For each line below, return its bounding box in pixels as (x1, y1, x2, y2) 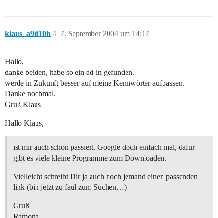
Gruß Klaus (5, 100, 41, 109)
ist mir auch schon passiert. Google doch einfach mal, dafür (13, 143, 195, 152)
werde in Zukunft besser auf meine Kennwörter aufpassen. (5, 79, 184, 88)
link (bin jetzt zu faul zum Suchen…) (13, 183, 127, 192)
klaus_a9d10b (5, 29, 51, 38)
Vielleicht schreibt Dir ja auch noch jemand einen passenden (13, 172, 198, 181)
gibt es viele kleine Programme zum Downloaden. (13, 154, 166, 163)
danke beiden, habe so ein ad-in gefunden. (5, 68, 134, 77)
